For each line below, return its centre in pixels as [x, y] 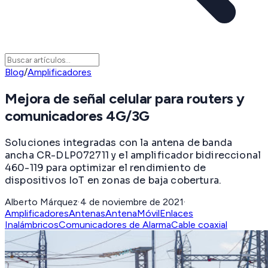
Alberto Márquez [42, 202]
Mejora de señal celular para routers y [125, 99]
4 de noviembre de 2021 [132, 202]
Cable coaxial [199, 224]
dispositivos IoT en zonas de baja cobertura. [113, 180]
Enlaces [176, 213]
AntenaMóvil [133, 213]
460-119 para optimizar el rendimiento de [106, 167]
